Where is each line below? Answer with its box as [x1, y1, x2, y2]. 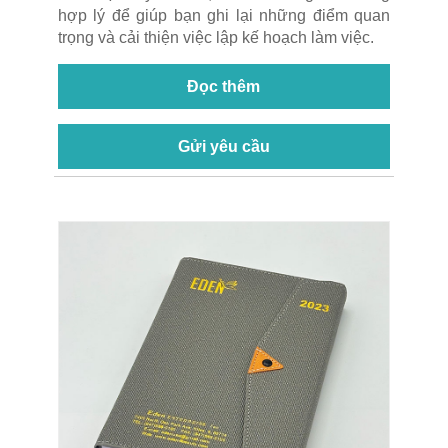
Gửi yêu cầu [177, 137, 270, 155]
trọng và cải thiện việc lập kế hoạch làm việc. [58, 28, 374, 46]
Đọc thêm [187, 77, 261, 95]
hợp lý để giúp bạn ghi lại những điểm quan [58, 6, 390, 24]
